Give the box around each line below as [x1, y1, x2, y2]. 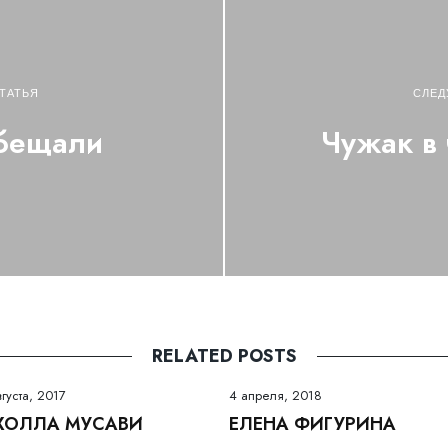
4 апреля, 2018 [229, 385, 322, 405]
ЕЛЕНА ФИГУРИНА [229, 410, 396, 437]
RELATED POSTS [151, 342, 297, 369]
